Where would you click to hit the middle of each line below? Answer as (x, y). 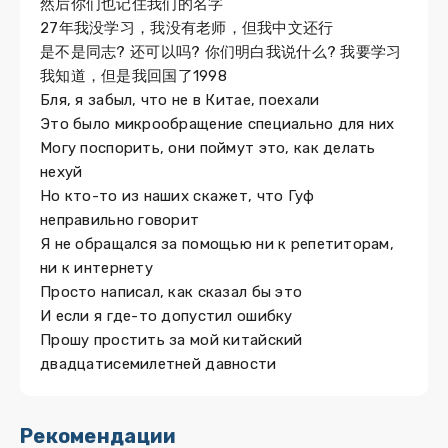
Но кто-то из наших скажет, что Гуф (177, 196)
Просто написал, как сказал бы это (171, 292)
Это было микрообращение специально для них (217, 124)
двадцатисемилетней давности (158, 364)
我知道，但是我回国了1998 (133, 76)
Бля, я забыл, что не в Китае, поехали (180, 100)
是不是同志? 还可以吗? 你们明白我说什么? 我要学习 (221, 52)
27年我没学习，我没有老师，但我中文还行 (187, 28)
